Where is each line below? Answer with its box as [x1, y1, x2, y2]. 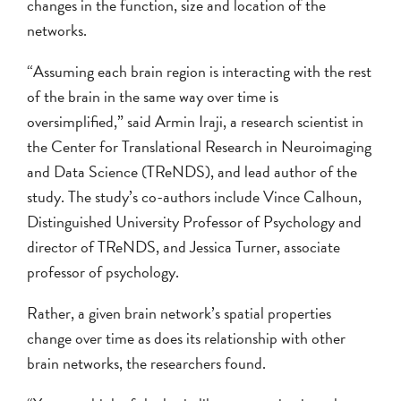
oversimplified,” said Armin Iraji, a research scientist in [27, 108, 363, 133]
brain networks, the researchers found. [27, 350, 266, 375]
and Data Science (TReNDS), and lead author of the [27, 158, 357, 183]
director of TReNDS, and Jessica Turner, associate [27, 234, 340, 259]
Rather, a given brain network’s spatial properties [27, 300, 331, 325]
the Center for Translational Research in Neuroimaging [27, 133, 371, 158]
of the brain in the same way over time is [27, 83, 278, 108]
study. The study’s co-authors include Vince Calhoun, [27, 183, 362, 209]
